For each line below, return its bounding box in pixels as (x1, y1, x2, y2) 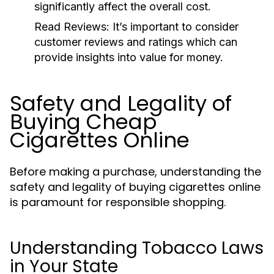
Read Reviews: (34, 20, 109, 33)
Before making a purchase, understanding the (10, 164, 261, 179)
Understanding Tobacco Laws (10, 236, 264, 260)
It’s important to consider (109, 20, 239, 33)
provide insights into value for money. (34, 51, 223, 64)
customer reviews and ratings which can (34, 35, 237, 48)
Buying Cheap (10, 107, 157, 136)
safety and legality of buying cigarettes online (10, 179, 261, 194)
